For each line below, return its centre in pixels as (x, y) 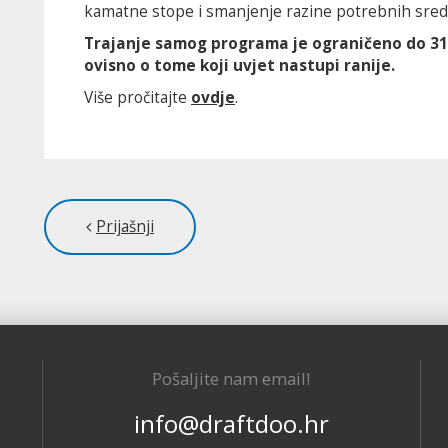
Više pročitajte (137, 97)
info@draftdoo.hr (231, 423)
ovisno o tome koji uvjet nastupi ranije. (239, 65)
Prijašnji (125, 226)
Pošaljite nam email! (231, 378)
